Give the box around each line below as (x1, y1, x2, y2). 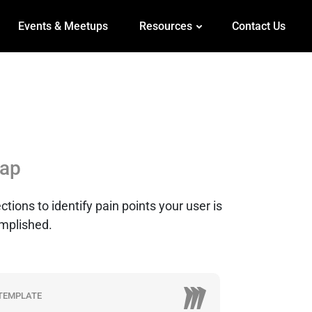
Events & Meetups (17, 19, 108, 33)
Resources (139, 19, 192, 33)
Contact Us (231, 19, 286, 33)
